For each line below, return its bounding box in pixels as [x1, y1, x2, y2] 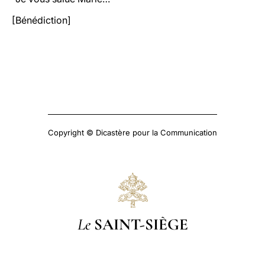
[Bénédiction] [12, 14, 71, 26]
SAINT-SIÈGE [93, 214, 188, 234]
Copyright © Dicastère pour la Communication [48, 128, 217, 137]
